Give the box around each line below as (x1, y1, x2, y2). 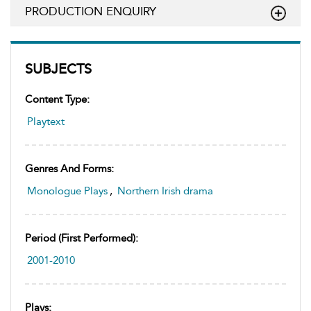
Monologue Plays (27, 185, 108, 197)
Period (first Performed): (25, 232, 138, 244)
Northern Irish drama (117, 185, 213, 197)
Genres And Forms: (25, 162, 114, 175)
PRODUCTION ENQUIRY (25, 4, 156, 18)
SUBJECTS (25, 60, 92, 77)
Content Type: (25, 93, 90, 106)
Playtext (27, 115, 65, 128)
